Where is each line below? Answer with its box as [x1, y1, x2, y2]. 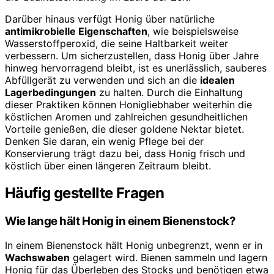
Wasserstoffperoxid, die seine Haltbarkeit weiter [5, 37, 228, 50]
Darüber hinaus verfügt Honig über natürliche [5, 12, 215, 25]
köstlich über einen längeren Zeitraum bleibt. [5, 159, 211, 172]
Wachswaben [5, 251, 70, 264]
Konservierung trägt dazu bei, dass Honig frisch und [5, 147, 245, 160]
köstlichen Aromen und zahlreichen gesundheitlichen [5, 110, 248, 123]
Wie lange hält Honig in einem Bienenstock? [5, 213, 236, 228]
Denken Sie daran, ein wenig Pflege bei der [5, 135, 204, 147]
